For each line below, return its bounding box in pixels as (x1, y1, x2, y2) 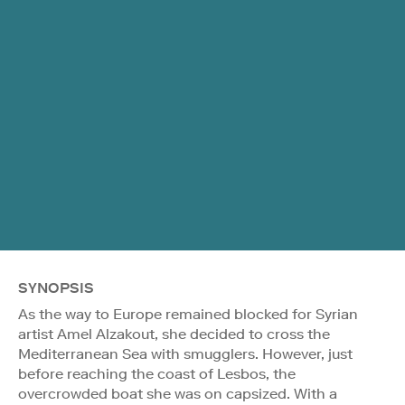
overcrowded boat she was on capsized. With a (18, 384, 337, 402)
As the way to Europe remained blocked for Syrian (18, 305, 358, 323)
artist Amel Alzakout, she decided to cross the (18, 325, 330, 343)
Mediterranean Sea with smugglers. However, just (18, 344, 353, 363)
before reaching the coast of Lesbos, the (18, 364, 296, 382)
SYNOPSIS (18, 278, 94, 297)
